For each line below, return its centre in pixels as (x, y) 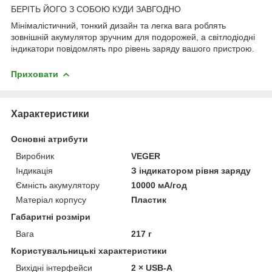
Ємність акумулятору (58, 185)
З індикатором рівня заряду (191, 170)
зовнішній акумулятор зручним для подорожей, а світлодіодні (133, 37)
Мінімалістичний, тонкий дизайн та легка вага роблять (118, 25)
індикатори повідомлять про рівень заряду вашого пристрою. (133, 48)
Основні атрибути (49, 139)
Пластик (149, 199)
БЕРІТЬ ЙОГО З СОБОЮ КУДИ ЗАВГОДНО (96, 9)
